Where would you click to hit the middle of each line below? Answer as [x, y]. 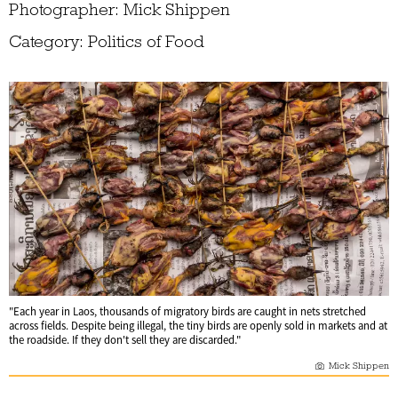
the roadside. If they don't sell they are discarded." [125, 340]
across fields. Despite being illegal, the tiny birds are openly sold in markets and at [198, 326]
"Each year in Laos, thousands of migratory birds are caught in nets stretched [187, 311]
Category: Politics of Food [107, 42]
